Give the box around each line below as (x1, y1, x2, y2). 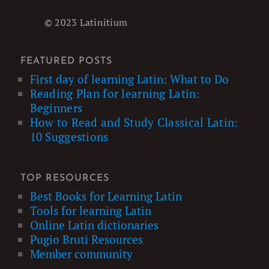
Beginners (29, 100, 83, 116)
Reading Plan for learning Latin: (29, 86, 200, 101)
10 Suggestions (29, 129, 109, 145)
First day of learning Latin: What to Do (29, 71, 229, 87)
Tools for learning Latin (29, 203, 151, 219)
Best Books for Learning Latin (29, 189, 182, 204)
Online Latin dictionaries (29, 217, 159, 233)
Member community (29, 246, 133, 262)
